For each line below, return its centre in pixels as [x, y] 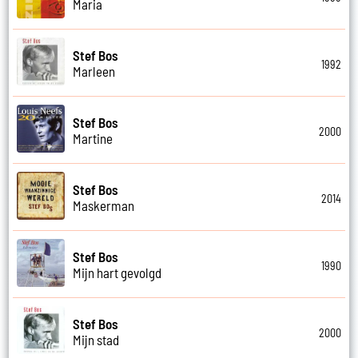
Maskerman [104, 205]
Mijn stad [96, 339]
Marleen [94, 71]
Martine [93, 138]
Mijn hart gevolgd [117, 272]
